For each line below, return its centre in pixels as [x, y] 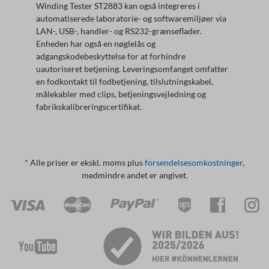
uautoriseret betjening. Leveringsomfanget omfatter [132, 69]
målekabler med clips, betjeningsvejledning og [121, 94]
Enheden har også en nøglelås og [96, 44]
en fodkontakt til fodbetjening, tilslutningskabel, [125, 81]
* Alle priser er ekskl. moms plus [85, 162]
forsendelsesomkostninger [194, 162]
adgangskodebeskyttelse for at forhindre [111, 56]
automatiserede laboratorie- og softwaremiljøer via [131, 18]
